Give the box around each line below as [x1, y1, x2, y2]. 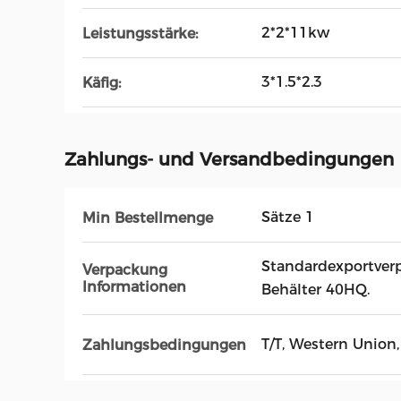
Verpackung [82, 261, 167, 278]
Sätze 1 [261, 209, 314, 226]
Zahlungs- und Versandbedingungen [64, 149, 394, 170]
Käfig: [82, 73, 121, 91]
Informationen [82, 278, 186, 295]
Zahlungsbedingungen [82, 336, 246, 354]
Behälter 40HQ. [261, 281, 370, 298]
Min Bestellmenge [82, 209, 213, 226]
